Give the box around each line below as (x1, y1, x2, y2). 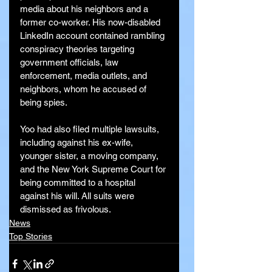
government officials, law (20, 57, 121, 68)
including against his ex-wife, (20, 137, 135, 148)
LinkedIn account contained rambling (20, 30, 167, 41)
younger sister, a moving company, (20, 151, 161, 161)
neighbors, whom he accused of (20, 84, 149, 95)
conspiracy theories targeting (20, 44, 137, 55)
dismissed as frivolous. (20, 204, 111, 215)
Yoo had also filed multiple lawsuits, (20, 124, 161, 135)
